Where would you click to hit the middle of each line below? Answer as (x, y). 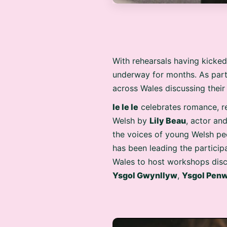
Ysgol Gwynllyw (145, 172)
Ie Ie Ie (125, 104)
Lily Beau (168, 118)
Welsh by (131, 118)
